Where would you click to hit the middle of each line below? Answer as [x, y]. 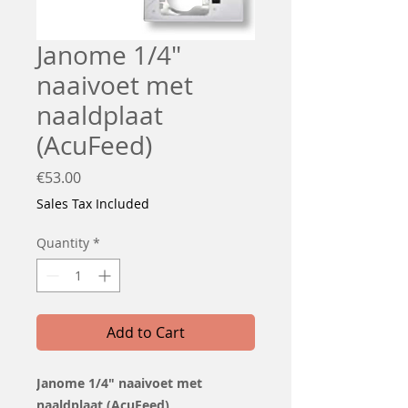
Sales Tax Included [93, 203]
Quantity [63, 242]
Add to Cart [146, 332]
